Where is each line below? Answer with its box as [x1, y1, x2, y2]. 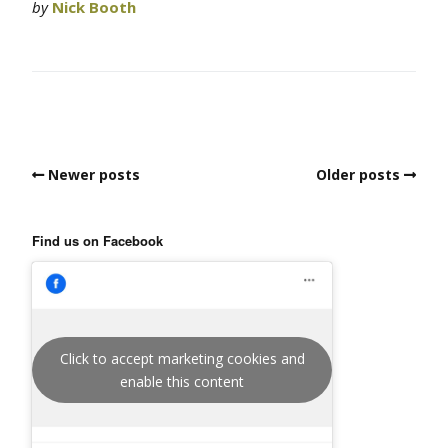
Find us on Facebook [32, 231, 163, 251]
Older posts [316, 165, 400, 185]
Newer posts [48, 165, 140, 185]
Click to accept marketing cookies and [59, 349, 305, 369]
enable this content [120, 372, 244, 392]
